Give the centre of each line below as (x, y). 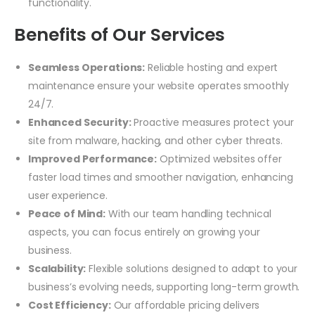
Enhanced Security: (80, 122)
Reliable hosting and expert (212, 67)
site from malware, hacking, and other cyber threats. (155, 140)
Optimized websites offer (219, 159)
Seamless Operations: (87, 67)
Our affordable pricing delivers (185, 305)
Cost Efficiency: (70, 305)
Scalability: (57, 268)
